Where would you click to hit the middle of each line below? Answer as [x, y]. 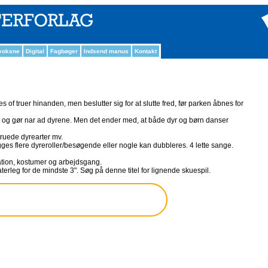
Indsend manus [106, 51]
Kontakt [146, 51]
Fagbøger [64, 51]
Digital [35, 51]
